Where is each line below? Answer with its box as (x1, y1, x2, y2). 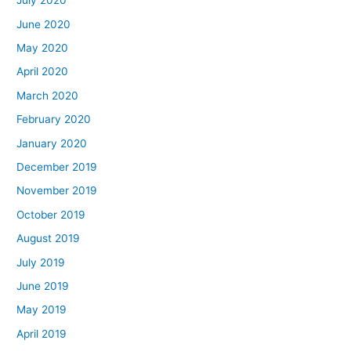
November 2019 (16, 184, 98, 197)
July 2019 (16, 255, 66, 269)
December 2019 (16, 160, 98, 173)
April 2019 (16, 327, 67, 340)
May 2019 (16, 303, 67, 317)
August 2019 (16, 232, 81, 245)
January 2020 (16, 136, 88, 150)
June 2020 (16, 17, 71, 31)
